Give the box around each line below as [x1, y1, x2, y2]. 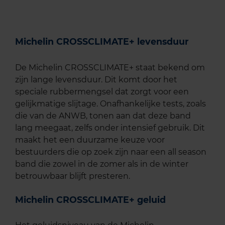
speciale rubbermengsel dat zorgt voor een [15, 86, 189, 96]
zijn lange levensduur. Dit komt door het [15, 74, 177, 84]
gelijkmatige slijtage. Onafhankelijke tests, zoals [15, 98, 206, 108]
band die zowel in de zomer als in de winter [15, 159, 188, 169]
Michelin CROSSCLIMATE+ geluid [15, 194, 166, 205]
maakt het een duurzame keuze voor [15, 135, 165, 145]
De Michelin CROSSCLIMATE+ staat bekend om [15, 62, 205, 72]
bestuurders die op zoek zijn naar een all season [15, 147, 206, 157]
